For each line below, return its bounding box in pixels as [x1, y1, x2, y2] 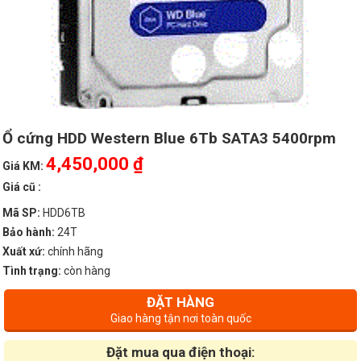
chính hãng [45, 245, 103, 258]
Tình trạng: [2, 264, 61, 277]
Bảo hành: [2, 226, 55, 239]
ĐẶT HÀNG [147, 294, 214, 310]
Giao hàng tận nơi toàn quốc [110, 312, 251, 325]
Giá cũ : [2, 180, 41, 193]
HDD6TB [40, 206, 85, 219]
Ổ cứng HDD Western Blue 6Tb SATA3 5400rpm [2, 129, 336, 147]
